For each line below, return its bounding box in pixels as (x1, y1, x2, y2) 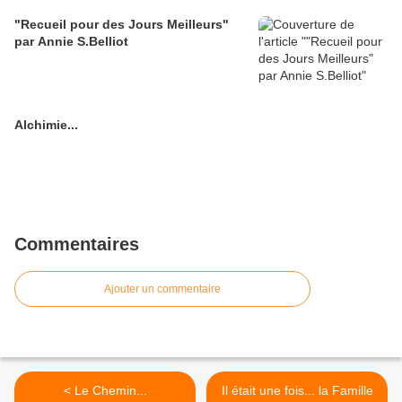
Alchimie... (14, 118, 78, 132)
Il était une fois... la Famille (221, 383, 373, 398)
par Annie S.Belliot (14, 34, 128, 48)
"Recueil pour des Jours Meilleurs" (14, 17, 229, 31)
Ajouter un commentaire (104, 283, 221, 295)
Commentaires (14, 234, 139, 254)
